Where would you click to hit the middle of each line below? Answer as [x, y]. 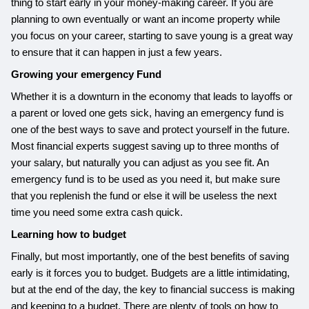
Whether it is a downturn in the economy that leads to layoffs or [152, 96]
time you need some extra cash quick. [97, 212]
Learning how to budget [69, 234]
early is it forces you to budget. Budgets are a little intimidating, [151, 273]
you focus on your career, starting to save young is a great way [152, 36]
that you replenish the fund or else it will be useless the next [144, 196]
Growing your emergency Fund [87, 74]
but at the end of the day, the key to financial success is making [153, 289]
